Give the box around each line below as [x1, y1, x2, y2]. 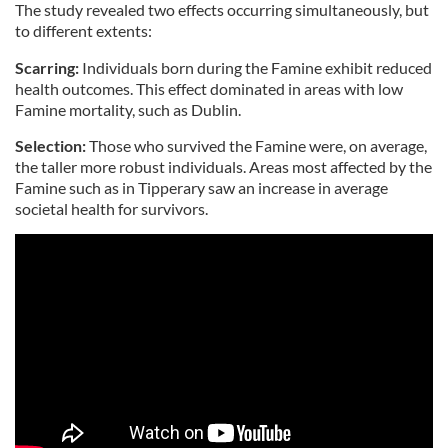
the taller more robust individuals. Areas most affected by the [15, 157, 432, 177]
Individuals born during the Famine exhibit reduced [82, 58, 432, 78]
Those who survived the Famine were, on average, [89, 136, 427, 156]
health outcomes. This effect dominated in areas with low [15, 79, 403, 99]
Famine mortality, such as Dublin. [15, 100, 244, 120]
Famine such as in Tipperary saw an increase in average [15, 178, 388, 198]
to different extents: [15, 21, 155, 41]
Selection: [15, 136, 89, 156]
